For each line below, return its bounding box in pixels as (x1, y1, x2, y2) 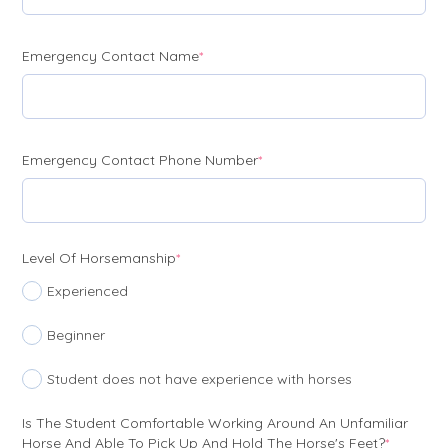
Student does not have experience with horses (47, 370, 352, 389)
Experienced (47, 282, 128, 301)
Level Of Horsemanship (22, 249, 176, 268)
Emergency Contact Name (22, 47, 199, 66)
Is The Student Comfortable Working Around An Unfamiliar (22, 414, 408, 433)
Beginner (47, 326, 105, 345)
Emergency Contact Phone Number (22, 151, 258, 170)
